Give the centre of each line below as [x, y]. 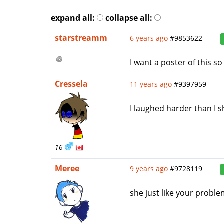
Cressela [71, 84]
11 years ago [151, 84]
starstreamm [81, 38]
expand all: [73, 18]
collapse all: [129, 18]
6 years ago [149, 38]
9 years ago [149, 169]
